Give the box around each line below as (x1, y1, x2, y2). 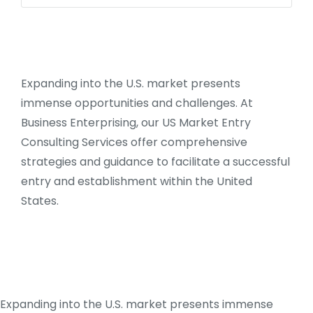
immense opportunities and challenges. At (21, 95, 253, 111)
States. (21, 193, 59, 209)
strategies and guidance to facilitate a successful (21, 154, 290, 170)
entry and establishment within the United (21, 173, 252, 189)
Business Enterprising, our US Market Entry (21, 115, 251, 131)
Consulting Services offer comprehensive (21, 134, 247, 150)
